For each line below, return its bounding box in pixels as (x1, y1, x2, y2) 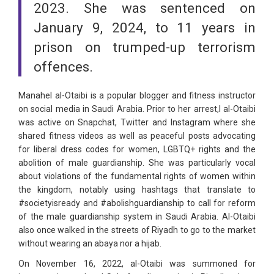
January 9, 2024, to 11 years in (34, 20, 256, 36)
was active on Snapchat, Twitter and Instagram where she (18, 117, 256, 128)
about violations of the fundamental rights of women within (18, 171, 256, 182)
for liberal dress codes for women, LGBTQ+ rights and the (18, 144, 256, 155)
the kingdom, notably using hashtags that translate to (18, 185, 256, 195)
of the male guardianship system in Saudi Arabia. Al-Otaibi (18, 212, 256, 222)
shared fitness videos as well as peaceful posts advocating (18, 131, 256, 141)
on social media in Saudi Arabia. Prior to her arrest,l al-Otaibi (18, 104, 256, 114)
